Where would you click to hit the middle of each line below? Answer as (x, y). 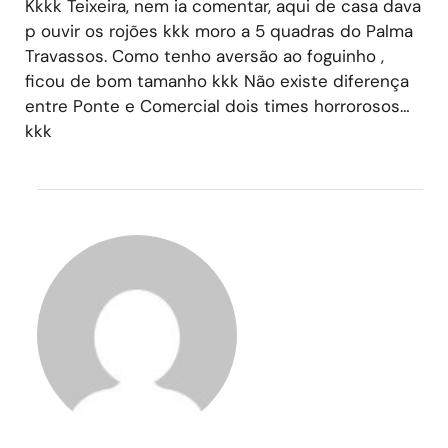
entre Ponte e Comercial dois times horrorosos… (217, 105)
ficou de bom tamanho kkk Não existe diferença (217, 80)
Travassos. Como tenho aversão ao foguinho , (204, 55)
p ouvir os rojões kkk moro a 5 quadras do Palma (219, 30)
